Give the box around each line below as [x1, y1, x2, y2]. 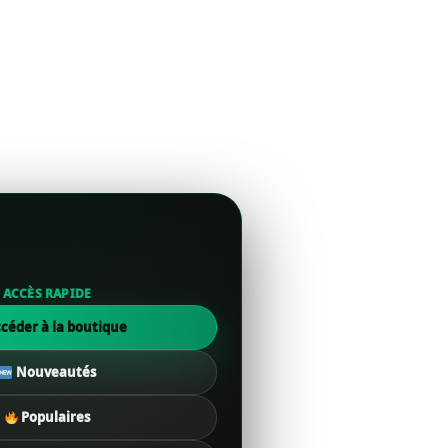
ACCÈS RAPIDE [2, 285, 92, 303]
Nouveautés [12, 363, 96, 382]
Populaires [18, 408, 91, 427]
